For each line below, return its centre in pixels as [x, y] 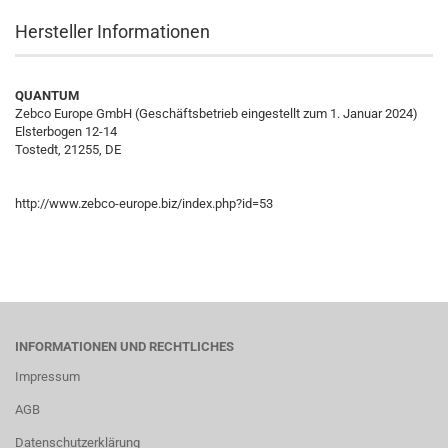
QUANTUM [47, 95]
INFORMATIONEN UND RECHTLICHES [124, 346]
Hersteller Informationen [112, 31]
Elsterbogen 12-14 [66, 131]
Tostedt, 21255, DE [68, 149]
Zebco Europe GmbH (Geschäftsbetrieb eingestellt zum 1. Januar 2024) [216, 113]
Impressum [47, 376]
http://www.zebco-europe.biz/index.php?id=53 [144, 203]
